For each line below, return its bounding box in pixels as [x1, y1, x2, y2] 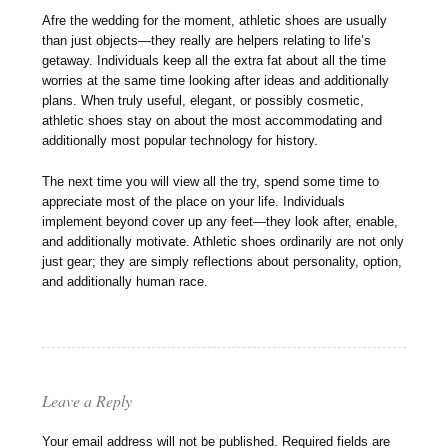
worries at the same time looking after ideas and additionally [42, 73, 390, 89]
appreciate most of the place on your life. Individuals [42, 194, 346, 210]
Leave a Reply [42, 390, 133, 412]
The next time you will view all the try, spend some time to [42, 174, 380, 190]
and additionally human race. [42, 274, 209, 290]
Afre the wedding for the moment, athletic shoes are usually [42, 13, 388, 29]
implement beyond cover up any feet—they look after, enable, [42, 214, 399, 230]
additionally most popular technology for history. [42, 133, 319, 149]
